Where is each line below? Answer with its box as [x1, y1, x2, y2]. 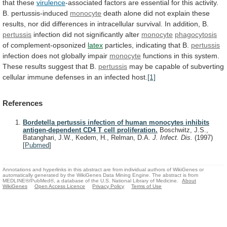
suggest [48, 62, 73, 70]
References [3, 99, 43, 108]
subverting [191, 62, 224, 70]
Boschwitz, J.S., [158, 126, 208, 134]
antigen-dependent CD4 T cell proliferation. [23, 126, 158, 134]
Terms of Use [131, 183, 162, 189]
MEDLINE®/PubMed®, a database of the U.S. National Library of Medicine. [3, 177, 178, 183]
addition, [173, 19, 200, 28]
